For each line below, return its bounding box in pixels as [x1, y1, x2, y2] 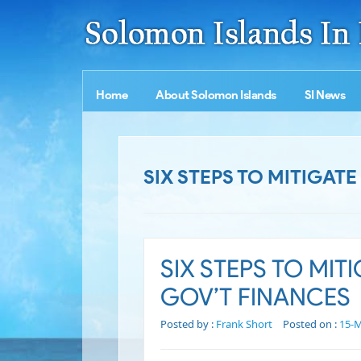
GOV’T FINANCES [160, 282, 351, 312]
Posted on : [283, 317, 339, 331]
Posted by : [160, 317, 216, 331]
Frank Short [216, 317, 272, 331]
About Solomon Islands [156, 88, 276, 102]
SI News [304, 88, 345, 102]
